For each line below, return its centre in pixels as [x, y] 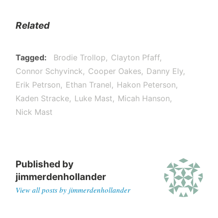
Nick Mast [34, 112]
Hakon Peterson [146, 85]
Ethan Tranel [88, 85]
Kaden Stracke [42, 99]
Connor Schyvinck [49, 71]
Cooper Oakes [114, 71]
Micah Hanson [144, 99]
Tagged [30, 58]
